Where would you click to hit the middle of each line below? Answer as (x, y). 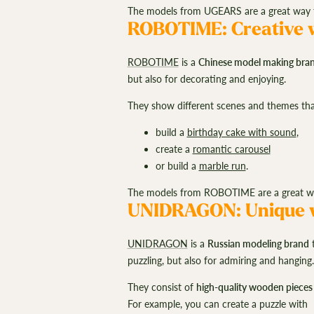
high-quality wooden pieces (254, 287)
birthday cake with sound (241, 132)
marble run (222, 165)
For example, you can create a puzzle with (219, 303)
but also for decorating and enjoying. (208, 78)
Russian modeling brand (258, 243)
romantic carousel (231, 149)
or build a (177, 165)
